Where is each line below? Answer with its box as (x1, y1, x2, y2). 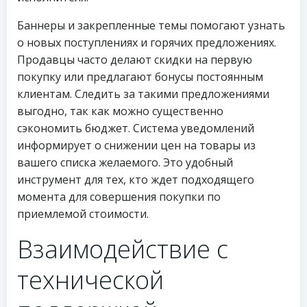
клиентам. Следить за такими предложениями (17, 86, 269, 101)
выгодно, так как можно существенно (17, 103, 223, 119)
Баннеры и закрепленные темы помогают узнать (17, 18, 285, 33)
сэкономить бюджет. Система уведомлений (17, 121, 254, 136)
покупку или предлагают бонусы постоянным (17, 69, 263, 84)
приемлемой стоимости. (17, 206, 149, 221)
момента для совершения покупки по (17, 189, 221, 204)
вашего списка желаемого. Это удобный (17, 155, 233, 170)
